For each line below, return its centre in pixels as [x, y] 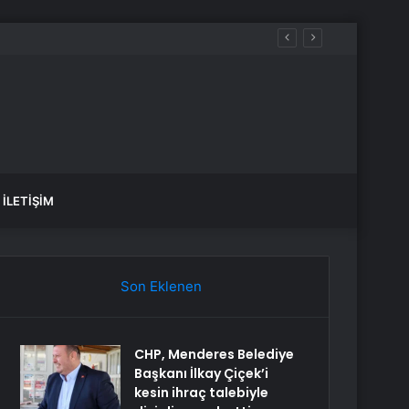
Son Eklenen [161, 286]
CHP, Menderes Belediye [215, 354]
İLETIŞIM [28, 201]
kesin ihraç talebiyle [202, 393]
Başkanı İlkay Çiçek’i [202, 373]
